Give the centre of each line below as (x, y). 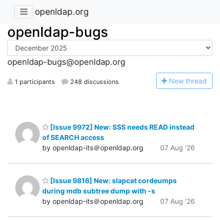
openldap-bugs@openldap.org (66, 62)
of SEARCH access (73, 137)
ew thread (191, 81)
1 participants (34, 82)
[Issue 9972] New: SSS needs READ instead (122, 127)
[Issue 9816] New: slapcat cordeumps (113, 181)
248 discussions (94, 82)
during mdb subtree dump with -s (99, 191)
